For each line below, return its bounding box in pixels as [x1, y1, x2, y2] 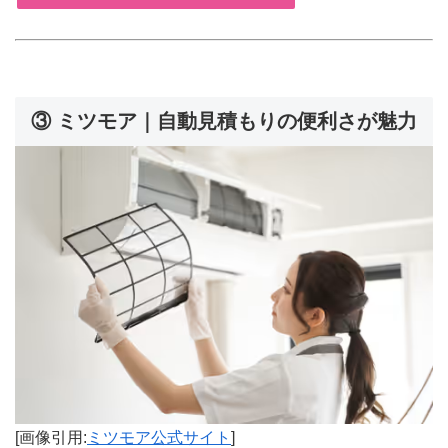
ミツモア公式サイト [87, 428, 231, 446]
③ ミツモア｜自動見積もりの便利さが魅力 [31, 109, 417, 132]
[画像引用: [15, 428, 87, 446]
